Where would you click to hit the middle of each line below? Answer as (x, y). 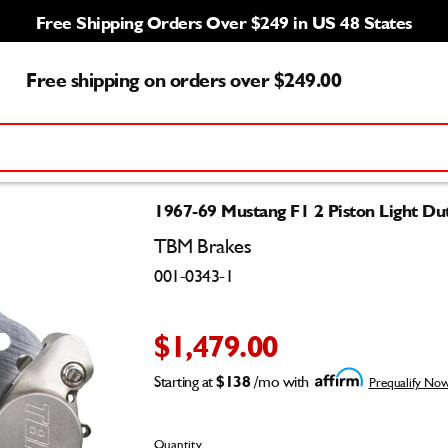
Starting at (185, 383)
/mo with (279, 383)
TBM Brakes (202, 248)
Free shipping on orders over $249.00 (184, 77)
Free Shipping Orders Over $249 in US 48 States (223, 20)
